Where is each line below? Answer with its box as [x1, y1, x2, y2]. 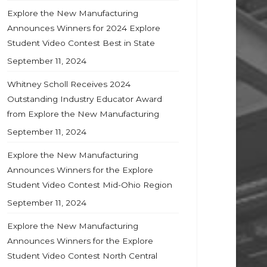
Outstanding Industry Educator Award [7, 94, 162, 104]
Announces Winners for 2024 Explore [7, 23, 160, 33]
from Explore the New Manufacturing [7, 109, 159, 119]
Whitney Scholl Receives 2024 [7, 79, 131, 89]
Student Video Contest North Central [7, 251, 157, 260]
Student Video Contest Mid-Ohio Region [7, 180, 172, 190]
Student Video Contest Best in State [7, 38, 155, 48]
